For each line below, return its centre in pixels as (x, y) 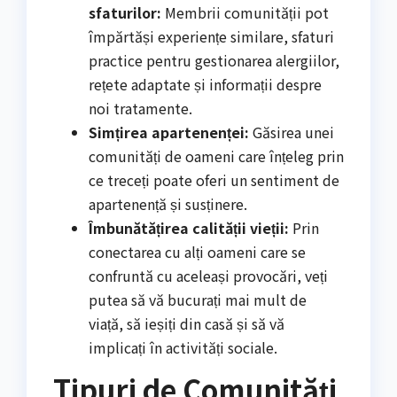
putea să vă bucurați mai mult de (198, 299)
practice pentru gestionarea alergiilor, (214, 60)
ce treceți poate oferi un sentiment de (214, 179)
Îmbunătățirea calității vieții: (189, 227)
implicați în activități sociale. (183, 347)
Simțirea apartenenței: (169, 132)
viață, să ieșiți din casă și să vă (187, 323)
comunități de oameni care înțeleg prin (216, 156)
